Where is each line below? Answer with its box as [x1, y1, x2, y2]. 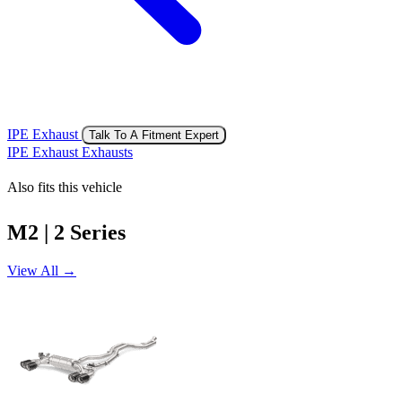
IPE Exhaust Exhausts [7, 144, 133, 160]
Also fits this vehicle [7, 179, 122, 195]
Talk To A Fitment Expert [89, 127, 219, 142]
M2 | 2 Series [7, 220, 126, 244]
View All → [7, 262, 76, 278]
